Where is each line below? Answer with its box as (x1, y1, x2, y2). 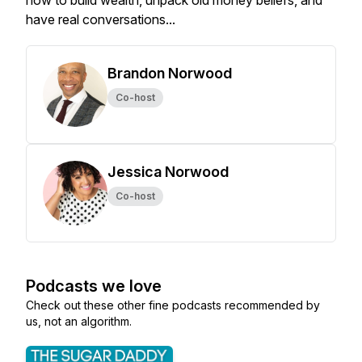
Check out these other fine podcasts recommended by (26, 298, 320, 312)
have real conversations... (26, 11, 175, 27)
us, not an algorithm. (26, 314, 132, 328)
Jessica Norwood (107, 163, 229, 180)
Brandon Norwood (107, 65, 232, 82)
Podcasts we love (26, 276, 162, 296)
